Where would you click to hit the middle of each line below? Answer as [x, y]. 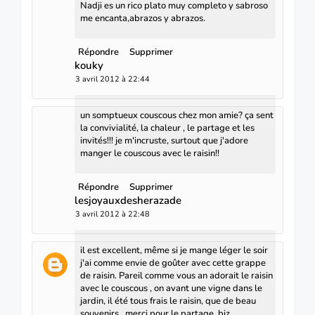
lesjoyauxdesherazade [128, 200]
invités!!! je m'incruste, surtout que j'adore [164, 140]
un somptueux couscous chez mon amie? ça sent [177, 115]
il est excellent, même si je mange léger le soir [174, 250]
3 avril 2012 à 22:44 [112, 79]
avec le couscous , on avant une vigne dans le [171, 288]
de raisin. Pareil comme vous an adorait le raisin [176, 275]
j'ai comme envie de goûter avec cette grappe [173, 263]
